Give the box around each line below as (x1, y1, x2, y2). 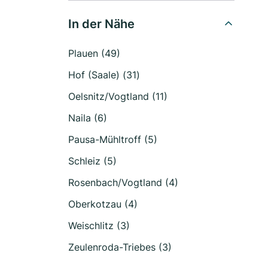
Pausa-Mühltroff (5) (68, 133, 157, 145)
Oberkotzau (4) (68, 198, 138, 210)
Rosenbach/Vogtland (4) (68, 176, 178, 188)
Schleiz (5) (68, 155, 117, 167)
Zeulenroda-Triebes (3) (68, 241, 172, 253)
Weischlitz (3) (68, 220, 130, 232)
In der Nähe (68, 17, 135, 31)
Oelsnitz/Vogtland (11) (68, 90, 167, 102)
